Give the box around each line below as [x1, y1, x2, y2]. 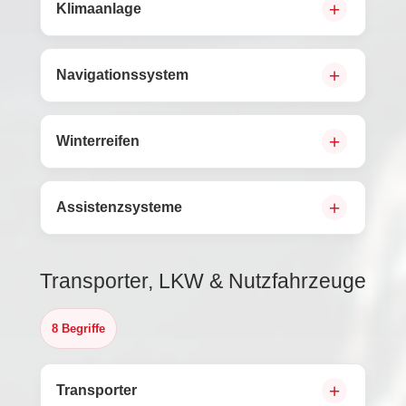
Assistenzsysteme [56, 199, 182, 215]
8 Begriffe [52, 322, 105, 335]
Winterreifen [56, 133, 140, 149]
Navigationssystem [56, 67, 188, 82]
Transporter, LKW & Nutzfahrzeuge [40, 269, 366, 293]
